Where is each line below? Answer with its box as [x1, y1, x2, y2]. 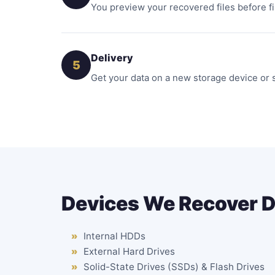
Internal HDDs [83, 230, 145, 242]
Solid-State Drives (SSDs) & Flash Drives [83, 261, 265, 273]
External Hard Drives [83, 246, 175, 257]
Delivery [91, 52, 133, 64]
